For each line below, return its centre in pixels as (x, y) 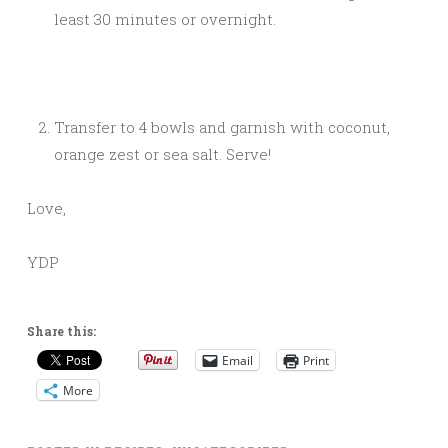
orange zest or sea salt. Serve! (162, 154)
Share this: (61, 331)
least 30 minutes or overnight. (165, 19)
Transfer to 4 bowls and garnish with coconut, (222, 127)
